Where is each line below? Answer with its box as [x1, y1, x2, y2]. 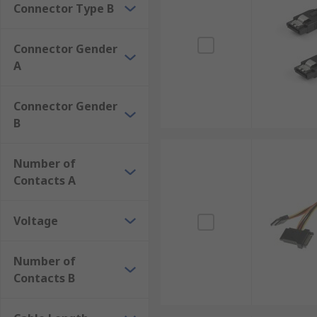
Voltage [13, 213, 58, 229]
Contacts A [13, 173, 76, 188]
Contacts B [13, 270, 75, 286]
